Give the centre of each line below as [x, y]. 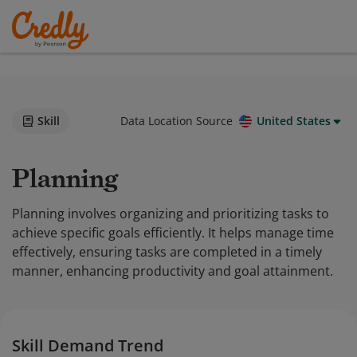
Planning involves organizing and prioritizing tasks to [171, 214]
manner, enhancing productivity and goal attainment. [173, 271]
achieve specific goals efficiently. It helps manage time [173, 233]
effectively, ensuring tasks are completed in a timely [167, 252]
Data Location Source [177, 121]
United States [294, 121]
